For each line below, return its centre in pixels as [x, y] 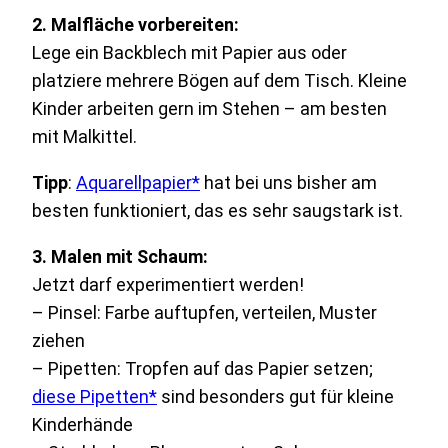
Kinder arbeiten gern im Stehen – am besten [209, 109]
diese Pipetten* [94, 397]
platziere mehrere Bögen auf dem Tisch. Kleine [219, 81]
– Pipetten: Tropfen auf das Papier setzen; [202, 369]
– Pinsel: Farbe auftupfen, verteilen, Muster [204, 313]
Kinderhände [82, 425]
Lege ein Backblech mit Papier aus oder [189, 53]
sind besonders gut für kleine [275, 397]
